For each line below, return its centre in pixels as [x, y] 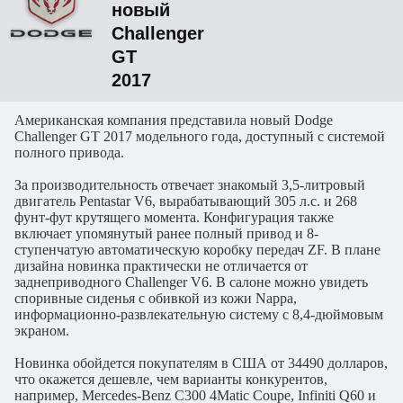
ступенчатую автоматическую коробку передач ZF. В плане [197, 250]
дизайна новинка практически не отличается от [161, 266]
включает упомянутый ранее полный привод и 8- [166, 233]
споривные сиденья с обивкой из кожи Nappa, [156, 298]
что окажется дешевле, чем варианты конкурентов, [171, 379]
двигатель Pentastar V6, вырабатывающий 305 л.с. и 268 [186, 201]
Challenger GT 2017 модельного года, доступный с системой [200, 136]
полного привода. [69, 152]
